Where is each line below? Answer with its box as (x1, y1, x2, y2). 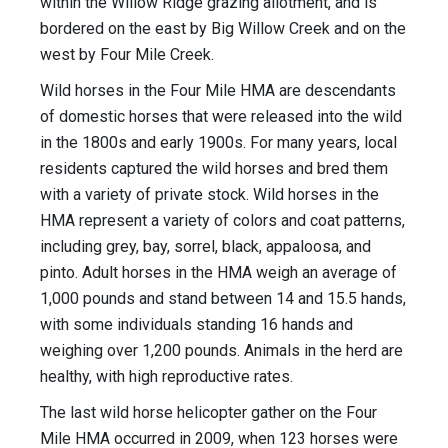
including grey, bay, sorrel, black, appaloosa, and (40, 237, 371, 257)
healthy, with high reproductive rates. (40, 367, 297, 387)
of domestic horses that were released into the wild (40, 107, 402, 127)
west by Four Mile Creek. (40, 45, 218, 65)
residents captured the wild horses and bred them (40, 159, 388, 179)
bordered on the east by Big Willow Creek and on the (40, 19, 406, 39)
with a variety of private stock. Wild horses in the (40, 185, 379, 205)
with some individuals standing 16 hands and (40, 315, 353, 335)
